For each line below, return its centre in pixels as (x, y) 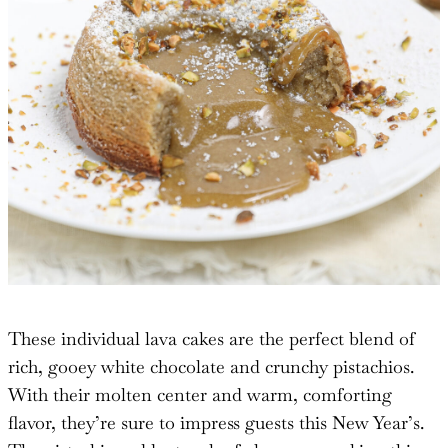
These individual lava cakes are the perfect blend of (211, 338)
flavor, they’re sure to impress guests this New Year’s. (216, 422)
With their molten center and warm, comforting (200, 394)
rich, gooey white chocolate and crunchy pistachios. (211, 366)
